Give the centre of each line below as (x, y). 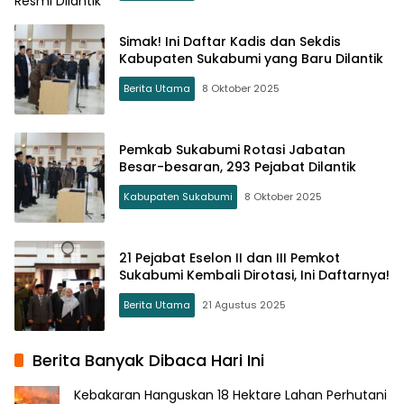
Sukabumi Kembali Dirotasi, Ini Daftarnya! (254, 275)
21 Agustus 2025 (244, 304)
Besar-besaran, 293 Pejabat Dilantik (238, 166)
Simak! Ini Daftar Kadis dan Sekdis (230, 41)
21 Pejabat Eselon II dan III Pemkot (230, 257)
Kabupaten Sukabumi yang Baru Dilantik (251, 58)
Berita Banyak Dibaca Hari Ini (148, 360)
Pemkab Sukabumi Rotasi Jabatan (232, 149)
